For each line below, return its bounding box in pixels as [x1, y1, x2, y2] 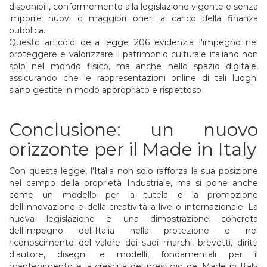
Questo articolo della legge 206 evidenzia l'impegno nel [9, 36, 258, 48]
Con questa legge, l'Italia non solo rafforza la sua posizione [9, 165, 258, 176]
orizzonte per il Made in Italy [9, 138, 256, 160]
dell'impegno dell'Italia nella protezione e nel [9, 225, 258, 236]
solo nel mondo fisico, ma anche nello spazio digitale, [9, 60, 258, 72]
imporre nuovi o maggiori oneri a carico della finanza [9, 13, 258, 24]
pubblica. [9, 24, 48, 36]
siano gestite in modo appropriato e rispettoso [9, 84, 201, 95]
